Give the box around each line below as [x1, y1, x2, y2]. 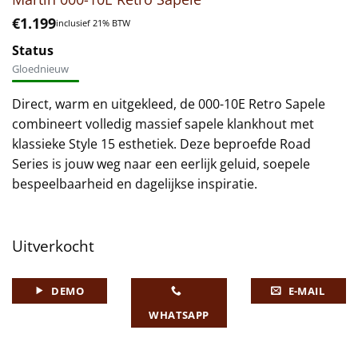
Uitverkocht [12, 234, 94, 257]
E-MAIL [288, 283, 324, 298]
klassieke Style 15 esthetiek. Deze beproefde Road [12, 134, 311, 153]
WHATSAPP [149, 307, 209, 322]
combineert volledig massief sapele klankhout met [12, 114, 314, 133]
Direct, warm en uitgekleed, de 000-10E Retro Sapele [12, 94, 325, 113]
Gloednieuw [12, 61, 69, 76]
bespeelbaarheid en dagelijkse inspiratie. [12, 174, 257, 193]
